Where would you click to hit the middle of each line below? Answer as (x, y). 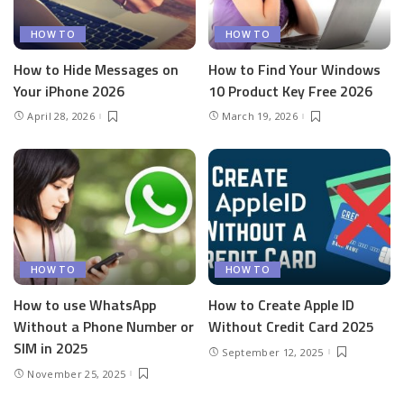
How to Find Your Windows (294, 69)
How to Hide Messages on (96, 69)
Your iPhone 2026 (69, 91)
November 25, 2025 (77, 373)
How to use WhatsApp (85, 305)
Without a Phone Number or (104, 327)
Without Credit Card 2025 (291, 327)
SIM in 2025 (51, 349)
